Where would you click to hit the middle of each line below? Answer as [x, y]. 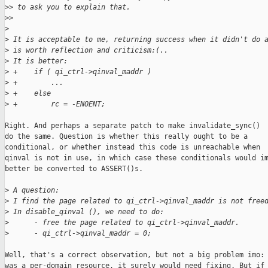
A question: [34, 191]
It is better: [38, 61]
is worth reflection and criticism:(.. [89, 51]
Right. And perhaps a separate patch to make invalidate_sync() [133, 126]
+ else [30, 94]
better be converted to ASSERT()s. [74, 169]
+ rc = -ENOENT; [57, 104]
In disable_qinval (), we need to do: [86, 212]
